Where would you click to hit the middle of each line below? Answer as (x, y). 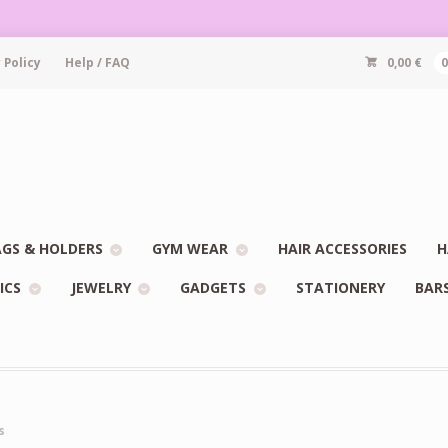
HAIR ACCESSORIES (342, 249)
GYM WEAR (190, 249)
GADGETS (213, 287)
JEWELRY (100, 287)
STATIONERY (340, 287)
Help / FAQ (97, 63)
